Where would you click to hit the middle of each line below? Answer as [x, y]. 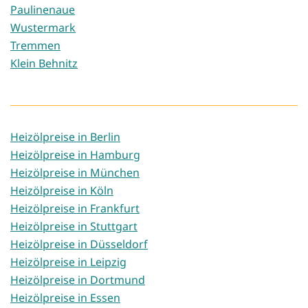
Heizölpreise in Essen [65, 298]
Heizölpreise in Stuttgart [74, 227]
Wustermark [43, 28]
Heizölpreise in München [75, 173]
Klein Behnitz [44, 64]
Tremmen [35, 46]
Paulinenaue [43, 10]
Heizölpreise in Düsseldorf [79, 244]
